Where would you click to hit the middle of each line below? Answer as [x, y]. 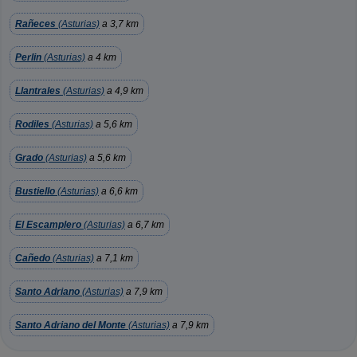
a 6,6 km [118, 191]
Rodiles [32, 124]
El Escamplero [48, 225]
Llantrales [38, 91]
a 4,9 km [124, 91]
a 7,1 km [114, 258]
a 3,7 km [119, 24]
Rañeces [35, 24]
